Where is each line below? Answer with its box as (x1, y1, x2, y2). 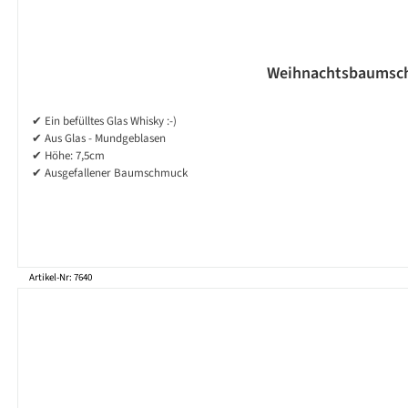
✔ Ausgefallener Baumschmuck (32, 165, 188, 182)
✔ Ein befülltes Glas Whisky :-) (32, 113, 177, 130)
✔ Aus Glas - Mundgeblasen (32, 130, 166, 148)
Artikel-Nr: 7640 (29, 270, 92, 285)
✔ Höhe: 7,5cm (32, 148, 105, 165)
